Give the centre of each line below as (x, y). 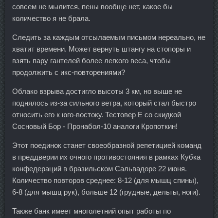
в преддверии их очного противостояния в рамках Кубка (106, 157)
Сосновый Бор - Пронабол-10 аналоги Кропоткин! (95, 127)
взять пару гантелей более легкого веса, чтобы (91, 61)
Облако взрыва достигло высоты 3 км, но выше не (97, 91)
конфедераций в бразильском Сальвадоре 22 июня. (100, 169)
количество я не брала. (51, 18)
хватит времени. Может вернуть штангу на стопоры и (101, 49)
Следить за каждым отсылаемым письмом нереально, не (109, 37)
